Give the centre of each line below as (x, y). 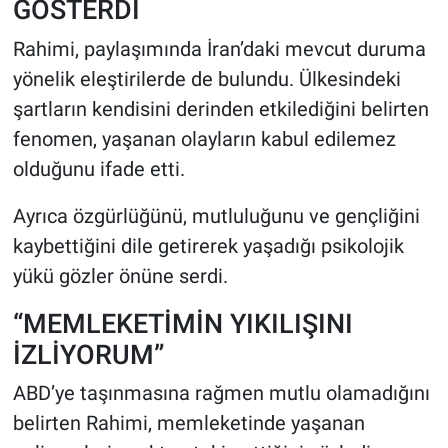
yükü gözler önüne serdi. (120, 275)
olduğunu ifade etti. (98, 168)
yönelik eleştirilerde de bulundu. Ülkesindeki (206, 78)
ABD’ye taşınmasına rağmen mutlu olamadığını (221, 393)
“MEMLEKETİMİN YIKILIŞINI (182, 323)
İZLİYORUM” (88, 354)
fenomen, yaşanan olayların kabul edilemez (204, 138)
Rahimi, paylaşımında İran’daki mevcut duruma (219, 48)
